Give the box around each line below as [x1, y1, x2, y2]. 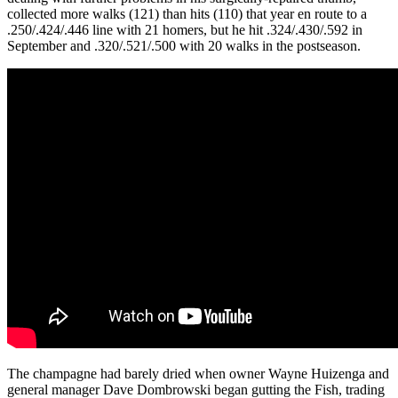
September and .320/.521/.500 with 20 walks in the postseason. [7, 37, 361, 53]
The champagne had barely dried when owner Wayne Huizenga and [7, 365, 389, 381]
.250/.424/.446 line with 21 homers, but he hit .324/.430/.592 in [7, 21, 362, 37]
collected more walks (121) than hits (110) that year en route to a [7, 5, 367, 21]
